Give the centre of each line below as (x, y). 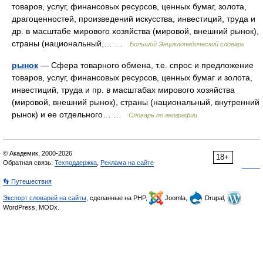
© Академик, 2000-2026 (38, 153)
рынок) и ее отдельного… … (70, 114)
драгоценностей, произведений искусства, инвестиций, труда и (134, 19)
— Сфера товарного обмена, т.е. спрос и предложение (146, 65)
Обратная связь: (29, 163)
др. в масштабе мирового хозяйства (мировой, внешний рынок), (135, 31)
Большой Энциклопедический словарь (187, 44)
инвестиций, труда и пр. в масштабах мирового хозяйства (123, 90)
